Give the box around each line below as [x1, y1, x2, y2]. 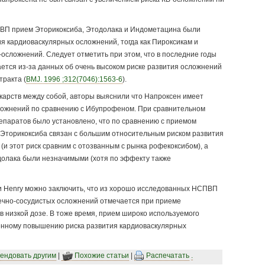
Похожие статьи [74, 251, 129, 260]
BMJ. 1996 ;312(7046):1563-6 [25, 75, 122, 83]
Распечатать [146, 251, 189, 260]
